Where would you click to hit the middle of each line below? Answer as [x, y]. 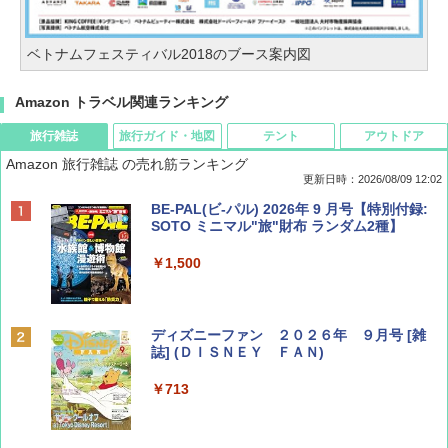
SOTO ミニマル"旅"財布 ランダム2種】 [277, 226]
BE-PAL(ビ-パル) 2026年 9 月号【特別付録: [289, 209]
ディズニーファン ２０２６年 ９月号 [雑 [288, 335]
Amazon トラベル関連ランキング [121, 102]
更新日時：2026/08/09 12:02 [372, 179]
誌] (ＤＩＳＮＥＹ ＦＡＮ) [237, 352]
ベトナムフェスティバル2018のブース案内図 [169, 54]
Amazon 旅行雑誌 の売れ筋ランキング [127, 164]
